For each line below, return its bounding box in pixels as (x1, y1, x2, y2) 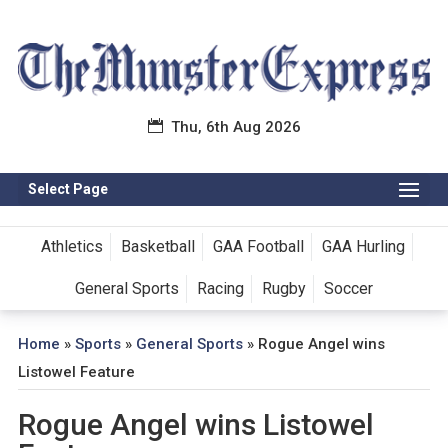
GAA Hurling (322, 237, 406, 257)
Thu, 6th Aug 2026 (170, 118, 301, 137)
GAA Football (213, 237, 305, 257)
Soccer (323, 279, 373, 299)
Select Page (27, 181, 108, 198)
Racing (196, 279, 244, 299)
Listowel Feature (17, 363, 135, 382)
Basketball (121, 237, 196, 257)
